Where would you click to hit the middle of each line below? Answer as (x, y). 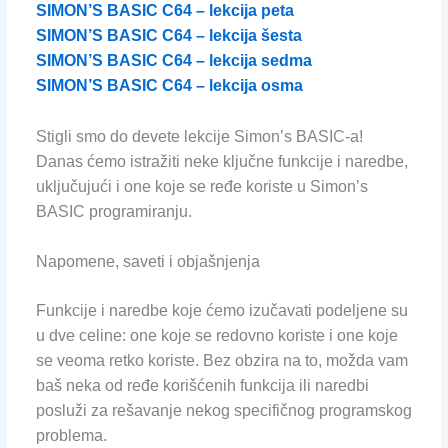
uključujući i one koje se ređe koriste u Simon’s (201, 186)
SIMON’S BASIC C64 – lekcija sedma (173, 61)
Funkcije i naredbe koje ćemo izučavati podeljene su (221, 311)
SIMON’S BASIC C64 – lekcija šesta (168, 36)
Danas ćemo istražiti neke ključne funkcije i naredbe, (221, 161)
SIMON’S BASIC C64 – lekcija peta (164, 11)
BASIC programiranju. (113, 211)
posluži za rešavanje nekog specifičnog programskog (223, 411)
